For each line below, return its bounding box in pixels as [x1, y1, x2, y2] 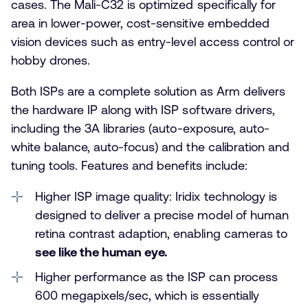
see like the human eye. [35, 244, 168, 259]
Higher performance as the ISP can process [35, 269, 278, 284]
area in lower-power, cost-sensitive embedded [11, 15, 269, 30]
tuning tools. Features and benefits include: [11, 157, 247, 173]
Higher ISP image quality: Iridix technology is [35, 188, 277, 203]
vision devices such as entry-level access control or [11, 34, 294, 49]
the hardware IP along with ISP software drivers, [11, 102, 275, 117]
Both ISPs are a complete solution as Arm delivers [11, 83, 285, 98]
